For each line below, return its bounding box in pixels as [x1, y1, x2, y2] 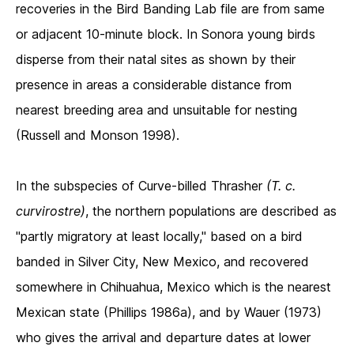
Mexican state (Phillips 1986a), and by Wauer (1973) [16, 304, 322, 321]
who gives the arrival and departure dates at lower [16, 330, 311, 346]
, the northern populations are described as [85, 203, 337, 220]
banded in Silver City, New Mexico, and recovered [16, 254, 309, 270]
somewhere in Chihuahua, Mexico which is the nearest [16, 279, 331, 296]
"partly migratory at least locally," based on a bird [16, 228, 303, 245]
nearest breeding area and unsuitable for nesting [16, 102, 297, 119]
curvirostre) [16, 203, 85, 220]
